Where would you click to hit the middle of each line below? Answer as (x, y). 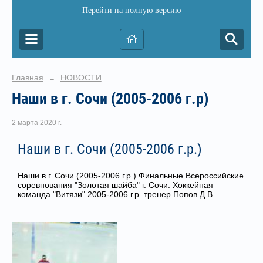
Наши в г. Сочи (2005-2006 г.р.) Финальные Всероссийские (131, 176)
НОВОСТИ (81, 77)
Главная (28, 77)
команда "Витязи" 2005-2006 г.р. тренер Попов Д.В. (116, 195)
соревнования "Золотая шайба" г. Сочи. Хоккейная (115, 185)
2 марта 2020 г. (37, 123)
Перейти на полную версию (131, 10)
